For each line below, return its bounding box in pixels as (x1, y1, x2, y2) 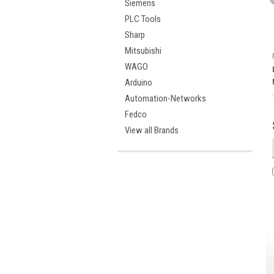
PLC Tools (125, 13, 161, 24)
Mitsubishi (125, 45, 161, 56)
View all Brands (125, 125, 179, 136)
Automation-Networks (125, 93, 206, 104)
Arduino (125, 77, 152, 88)
